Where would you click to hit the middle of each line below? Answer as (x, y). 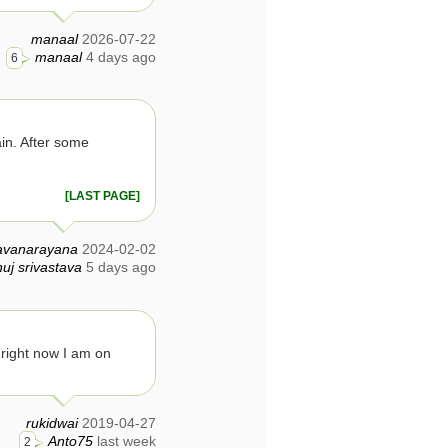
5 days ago (121, 267)
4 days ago (121, 57)
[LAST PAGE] (102, 196)
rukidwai (52, 422)
